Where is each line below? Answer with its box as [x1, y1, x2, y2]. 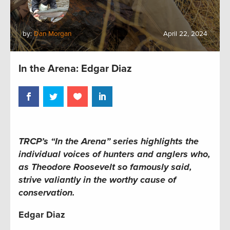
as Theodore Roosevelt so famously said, [18, 161, 192, 172]
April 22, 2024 [163, 30, 207, 38]
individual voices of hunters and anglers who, [18, 148, 210, 160]
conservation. [18, 186, 75, 198]
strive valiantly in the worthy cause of [18, 174, 176, 185]
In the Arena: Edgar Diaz [18, 63, 132, 75]
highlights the [138, 135, 199, 147]
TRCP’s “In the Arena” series [18, 135, 138, 147]
